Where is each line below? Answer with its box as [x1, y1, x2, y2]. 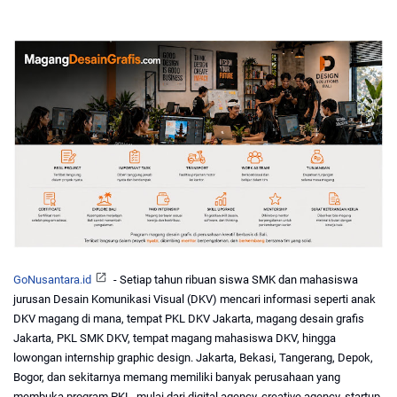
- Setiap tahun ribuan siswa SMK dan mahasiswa [111, 273, 358, 287]
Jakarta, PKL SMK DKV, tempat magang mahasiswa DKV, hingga [13, 331, 336, 346]
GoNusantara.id [13, 273, 91, 287]
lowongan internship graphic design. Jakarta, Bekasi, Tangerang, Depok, [13, 351, 373, 365]
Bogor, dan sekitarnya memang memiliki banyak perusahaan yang [13, 370, 340, 385]
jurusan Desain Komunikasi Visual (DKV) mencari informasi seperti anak [13, 292, 376, 307]
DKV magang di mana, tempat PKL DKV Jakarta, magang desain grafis [13, 312, 364, 326]
